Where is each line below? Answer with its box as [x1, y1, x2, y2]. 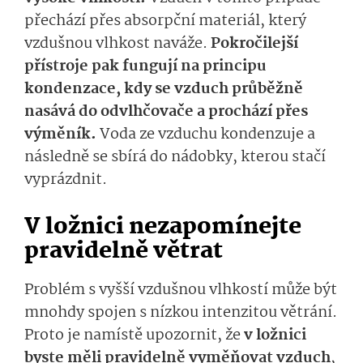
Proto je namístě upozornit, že [24, 323, 244, 348]
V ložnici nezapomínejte [24, 209, 301, 246]
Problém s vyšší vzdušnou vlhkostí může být [24, 278, 337, 303]
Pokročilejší [211, 32, 298, 57]
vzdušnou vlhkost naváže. [24, 32, 211, 57]
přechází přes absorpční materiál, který [24, 9, 306, 34]
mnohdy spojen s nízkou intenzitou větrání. [24, 301, 337, 326]
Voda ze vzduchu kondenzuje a [96, 122, 315, 147]
